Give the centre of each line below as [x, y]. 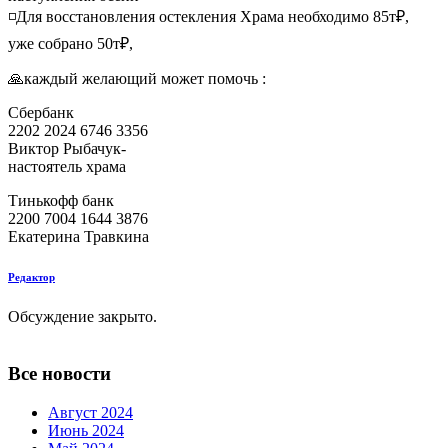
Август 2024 [90, 412]
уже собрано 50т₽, [70, 44]
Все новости [59, 373]
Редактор [31, 277]
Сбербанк [41, 113]
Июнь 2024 [86, 430]
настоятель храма [67, 167]
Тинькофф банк [61, 201]
